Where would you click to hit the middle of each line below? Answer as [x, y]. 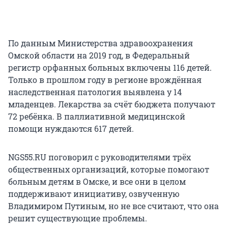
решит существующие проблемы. [78, 218]
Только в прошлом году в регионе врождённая [105, 80]
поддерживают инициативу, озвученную [94, 194]
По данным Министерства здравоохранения [101, 43]
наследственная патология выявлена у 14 [95, 92]
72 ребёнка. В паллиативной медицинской [97, 117]
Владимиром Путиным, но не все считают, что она [113, 206]
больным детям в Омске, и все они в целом [97, 182]
